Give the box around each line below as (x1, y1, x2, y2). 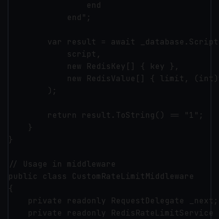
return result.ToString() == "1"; (8, 110, 204, 120)
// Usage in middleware (8, 159, 116, 169)
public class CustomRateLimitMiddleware (8, 171, 194, 181)
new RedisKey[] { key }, (8, 61, 184, 71)
